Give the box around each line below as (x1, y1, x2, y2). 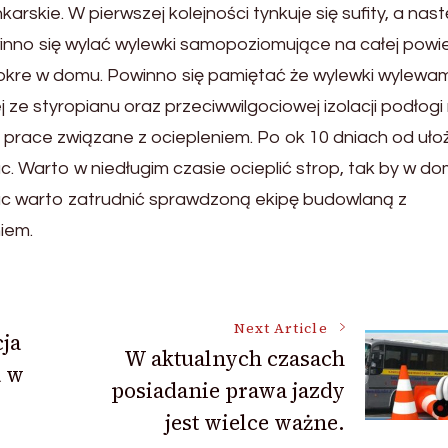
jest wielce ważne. (164, 407, 345, 437)
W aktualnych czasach (123, 343, 345, 373)
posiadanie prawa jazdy (110, 375, 345, 405)
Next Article (233, 318, 328, 338)
